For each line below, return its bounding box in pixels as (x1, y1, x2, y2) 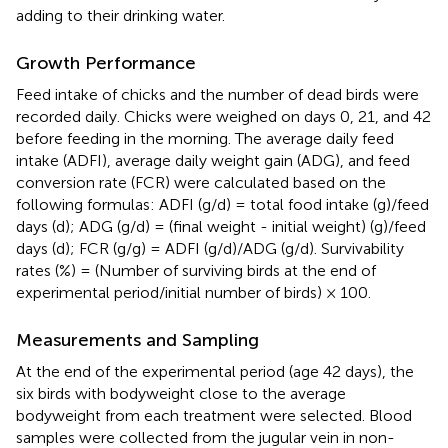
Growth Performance (16, 51, 196, 74)
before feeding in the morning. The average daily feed (16, 128, 394, 148)
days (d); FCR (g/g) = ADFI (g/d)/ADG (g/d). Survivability (16, 238, 404, 258)
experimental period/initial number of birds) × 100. (16, 282, 371, 302)
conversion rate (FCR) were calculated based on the (16, 172, 386, 192)
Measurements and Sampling (16, 328, 259, 351)
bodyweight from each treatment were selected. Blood (16, 405, 412, 425)
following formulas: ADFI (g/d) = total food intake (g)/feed (16, 194, 429, 214)
